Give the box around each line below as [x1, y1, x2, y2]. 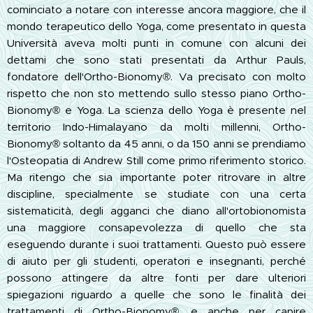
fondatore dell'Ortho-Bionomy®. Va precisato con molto [7, 69, 306, 83]
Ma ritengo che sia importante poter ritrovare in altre [7, 170, 306, 184]
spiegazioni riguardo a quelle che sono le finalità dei [7, 287, 306, 301]
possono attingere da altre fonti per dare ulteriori [7, 270, 306, 284]
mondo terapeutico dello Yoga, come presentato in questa [7, 19, 306, 33]
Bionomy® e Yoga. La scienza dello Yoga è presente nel [7, 103, 306, 117]
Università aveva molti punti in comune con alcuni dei [7, 36, 306, 50]
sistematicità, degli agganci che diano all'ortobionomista [7, 203, 306, 217]
